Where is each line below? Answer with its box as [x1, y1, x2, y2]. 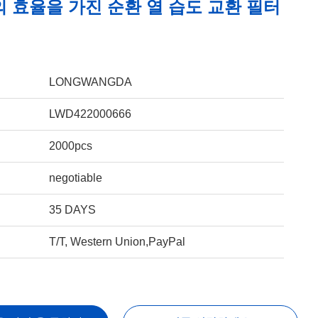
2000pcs [48, 140, 92, 152]
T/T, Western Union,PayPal [48, 236, 185, 248]
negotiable [48, 172, 102, 184]
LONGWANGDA [48, 76, 132, 88]
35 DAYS [48, 204, 96, 216]
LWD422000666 [48, 108, 131, 120]
